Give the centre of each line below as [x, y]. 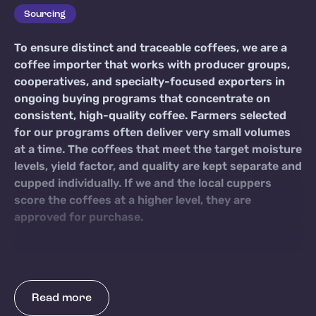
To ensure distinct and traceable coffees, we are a [151, 48]
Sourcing [45, 14]
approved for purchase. [79, 218]
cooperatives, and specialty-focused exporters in [150, 82]
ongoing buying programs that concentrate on [142, 99]
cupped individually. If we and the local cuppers [143, 184]
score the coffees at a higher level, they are [133, 201]
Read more [62, 298]
